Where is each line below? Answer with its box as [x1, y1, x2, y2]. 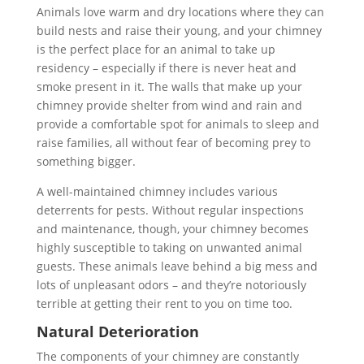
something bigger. [36, 153, 136, 169]
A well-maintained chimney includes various [36, 183, 278, 199]
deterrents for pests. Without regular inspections [36, 201, 304, 218]
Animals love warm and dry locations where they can [36, 3, 324, 19]
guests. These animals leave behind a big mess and [36, 258, 318, 274]
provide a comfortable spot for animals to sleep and [36, 115, 319, 132]
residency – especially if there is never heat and [36, 59, 297, 76]
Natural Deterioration [36, 321, 199, 341]
